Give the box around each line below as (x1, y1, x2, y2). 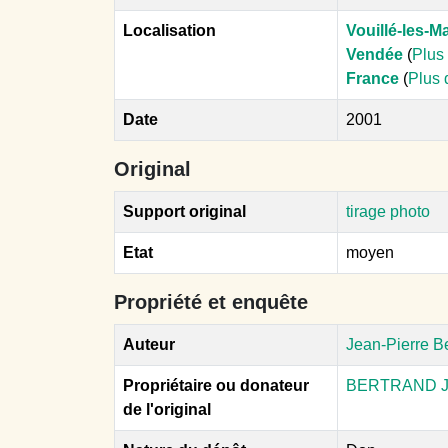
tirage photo (346, 203, 430, 220)
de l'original (123, 401, 211, 418)
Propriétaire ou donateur (123, 377, 309, 394)
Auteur (123, 336, 175, 353)
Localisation (123, 22, 216, 39)
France (346, 70, 399, 87)
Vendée (346, 46, 403, 63)
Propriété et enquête (114, 291, 308, 313)
